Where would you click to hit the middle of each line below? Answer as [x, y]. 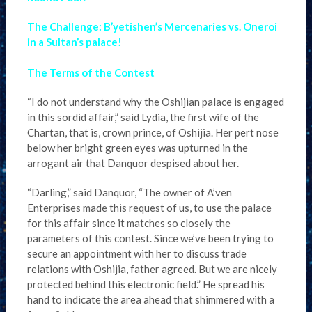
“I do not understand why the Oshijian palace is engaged [155, 102]
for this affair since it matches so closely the [128, 223]
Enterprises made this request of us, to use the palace [149, 208]
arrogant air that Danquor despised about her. [133, 163]
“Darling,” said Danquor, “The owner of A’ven [129, 192]
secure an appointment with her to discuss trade [136, 253]
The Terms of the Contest [91, 72]
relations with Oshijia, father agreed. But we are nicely [152, 269]
